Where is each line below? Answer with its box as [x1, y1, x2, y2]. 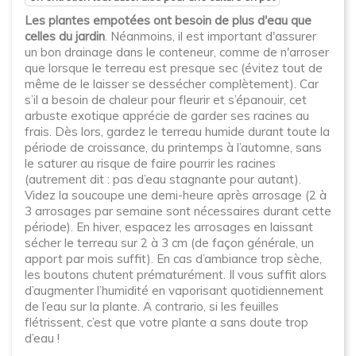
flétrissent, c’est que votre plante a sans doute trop [25, 315, 308, 330]
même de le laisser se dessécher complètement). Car [25, 76, 319, 91]
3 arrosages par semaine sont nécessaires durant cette [25, 203, 331, 219]
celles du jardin [25, 29, 105, 44]
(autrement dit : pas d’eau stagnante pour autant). [25, 172, 301, 187]
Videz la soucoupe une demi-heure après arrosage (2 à [25, 188, 327, 203]
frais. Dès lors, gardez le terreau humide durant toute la [25, 124, 330, 139]
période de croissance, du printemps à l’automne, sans [25, 140, 322, 155]
